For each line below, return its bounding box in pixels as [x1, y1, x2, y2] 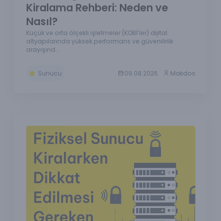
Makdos [170, 69, 195, 78]
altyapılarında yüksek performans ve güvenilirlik [26, 37, 173, 45]
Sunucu [38, 69, 62, 78]
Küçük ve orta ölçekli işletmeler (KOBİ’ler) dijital [26, 28, 167, 37]
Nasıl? [26, 14, 58, 29]
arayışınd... [26, 45, 60, 54]
